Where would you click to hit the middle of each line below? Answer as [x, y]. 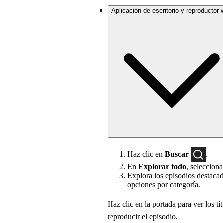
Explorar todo [162, 166]
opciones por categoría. [164, 184]
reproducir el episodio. [143, 216]
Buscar [177, 154]
